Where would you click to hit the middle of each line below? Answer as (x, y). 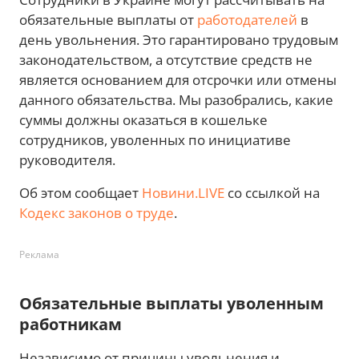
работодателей (247, 19)
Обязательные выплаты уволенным (171, 303)
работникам (71, 324)
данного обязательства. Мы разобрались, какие (176, 99)
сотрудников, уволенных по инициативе (155, 139)
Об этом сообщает (81, 192)
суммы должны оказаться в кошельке (143, 119)
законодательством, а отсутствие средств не (166, 59)
